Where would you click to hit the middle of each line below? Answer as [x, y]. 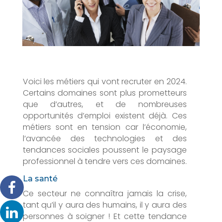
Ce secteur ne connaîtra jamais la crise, [105, 193]
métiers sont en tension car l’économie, [105, 127]
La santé [40, 178]
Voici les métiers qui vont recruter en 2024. [105, 81]
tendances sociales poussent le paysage [105, 150]
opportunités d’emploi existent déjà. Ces [105, 115]
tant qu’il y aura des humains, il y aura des [105, 205]
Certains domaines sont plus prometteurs [105, 93]
